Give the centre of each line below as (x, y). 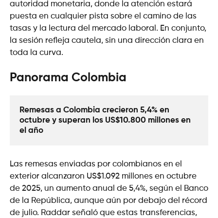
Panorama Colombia (68, 78)
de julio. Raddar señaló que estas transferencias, (103, 213)
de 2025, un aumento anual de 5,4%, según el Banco (109, 188)
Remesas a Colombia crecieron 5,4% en (94, 110)
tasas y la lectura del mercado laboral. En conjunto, (108, 28)
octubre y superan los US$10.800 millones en (105, 120)
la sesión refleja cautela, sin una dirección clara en (107, 40)
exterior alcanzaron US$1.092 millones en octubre (103, 176)
